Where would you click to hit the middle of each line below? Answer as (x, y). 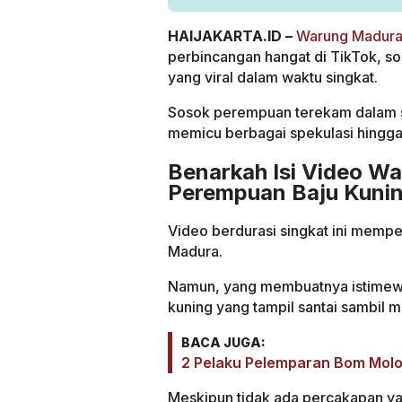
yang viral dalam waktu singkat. (273, 78)
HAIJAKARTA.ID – (230, 36)
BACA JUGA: (223, 343)
